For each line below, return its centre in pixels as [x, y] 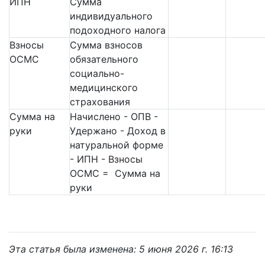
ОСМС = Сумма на [115, 174]
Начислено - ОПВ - [114, 117]
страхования [100, 102]
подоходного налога [118, 30]
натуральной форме [117, 145]
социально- [97, 74]
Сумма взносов [106, 45]
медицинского [104, 88]
